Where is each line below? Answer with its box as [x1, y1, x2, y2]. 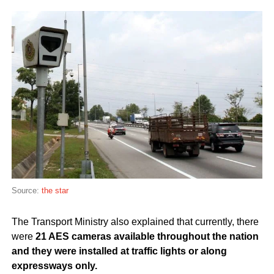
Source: [11, 185, 42, 195]
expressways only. [11, 260, 97, 271]
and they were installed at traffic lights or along [11, 245, 227, 256]
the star [41, 185, 68, 195]
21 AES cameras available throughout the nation [32, 231, 259, 242]
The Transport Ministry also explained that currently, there [11, 216, 259, 227]
